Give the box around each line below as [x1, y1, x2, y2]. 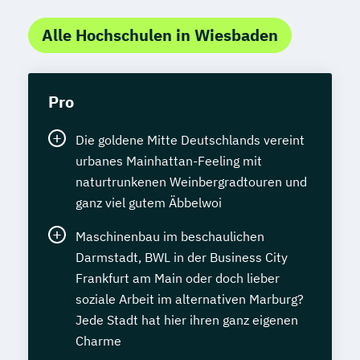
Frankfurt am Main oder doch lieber [76, 269, 280, 286]
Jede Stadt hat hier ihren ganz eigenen [76, 311, 298, 328]
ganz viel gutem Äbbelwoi [76, 194, 222, 211]
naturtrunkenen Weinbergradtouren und [76, 173, 307, 190]
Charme [76, 332, 121, 349]
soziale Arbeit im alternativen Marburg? [76, 290, 304, 307]
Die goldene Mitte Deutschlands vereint [76, 131, 305, 148]
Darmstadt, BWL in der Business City [76, 248, 288, 265]
